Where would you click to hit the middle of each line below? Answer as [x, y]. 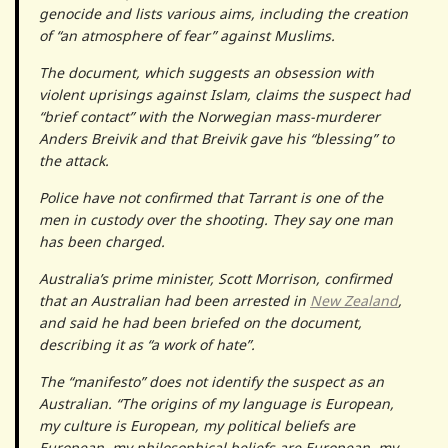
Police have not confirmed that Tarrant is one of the [211, 197]
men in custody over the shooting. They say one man [216, 219]
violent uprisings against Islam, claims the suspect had [224, 94]
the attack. [74, 160]
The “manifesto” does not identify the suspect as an [211, 381]
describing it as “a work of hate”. [147, 344]
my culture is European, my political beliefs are [197, 425]
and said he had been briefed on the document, [200, 322]
